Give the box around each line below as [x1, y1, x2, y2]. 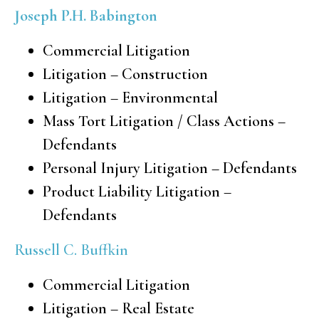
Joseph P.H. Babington [14, 6, 157, 25]
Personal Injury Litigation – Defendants [43, 158, 297, 177]
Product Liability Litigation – [43, 182, 231, 201]
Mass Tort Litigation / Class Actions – [43, 111, 286, 130]
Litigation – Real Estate [43, 298, 194, 318]
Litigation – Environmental [43, 88, 218, 107]
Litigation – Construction [43, 64, 208, 83]
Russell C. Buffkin [14, 240, 128, 259]
